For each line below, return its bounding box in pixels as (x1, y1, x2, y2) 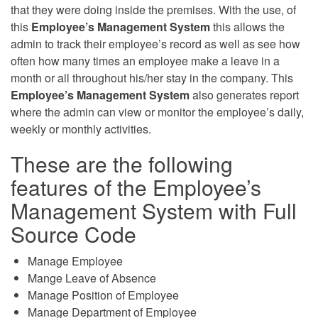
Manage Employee (28, 252, 123, 269)
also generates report (190, 86, 299, 103)
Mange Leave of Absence (28, 269, 156, 286)
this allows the (210, 18, 285, 35)
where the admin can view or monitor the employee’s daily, (11, 103, 304, 120)
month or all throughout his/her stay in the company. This (11, 69, 293, 86)
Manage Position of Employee (28, 286, 179, 303)
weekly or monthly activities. (11, 120, 151, 137)
